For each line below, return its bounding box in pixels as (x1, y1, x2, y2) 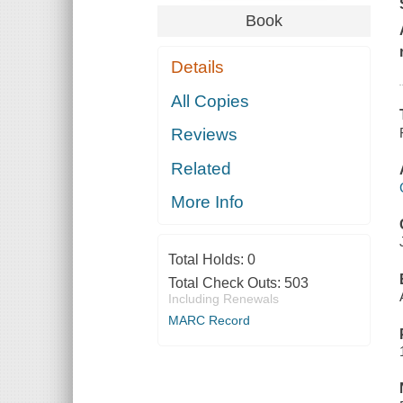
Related (171, 158, 232, 178)
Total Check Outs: (167, 275, 284, 291)
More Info (171, 193, 245, 212)
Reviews (171, 125, 238, 145)
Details (171, 58, 225, 77)
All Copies (171, 91, 250, 111)
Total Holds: (167, 252, 247, 268)
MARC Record (167, 313, 250, 328)
